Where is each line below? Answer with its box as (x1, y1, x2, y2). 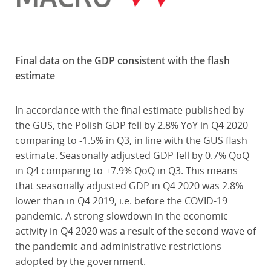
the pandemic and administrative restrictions (15, 240, 221, 253)
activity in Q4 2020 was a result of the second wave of (15, 224, 256, 238)
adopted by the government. (15, 255, 146, 268)
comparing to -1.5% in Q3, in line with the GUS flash (15, 134, 247, 147)
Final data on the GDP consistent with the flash (15, 54, 230, 67)
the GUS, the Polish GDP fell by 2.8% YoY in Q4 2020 (15, 119, 248, 132)
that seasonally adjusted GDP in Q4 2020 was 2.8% (15, 179, 243, 192)
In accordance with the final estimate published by (15, 103, 244, 117)
